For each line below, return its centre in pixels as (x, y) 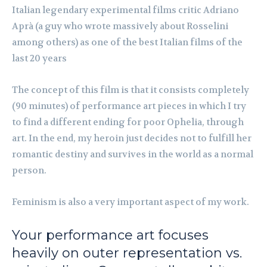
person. (29, 171)
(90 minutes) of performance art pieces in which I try (129, 106)
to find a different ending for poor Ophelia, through (128, 122)
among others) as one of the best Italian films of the (127, 43)
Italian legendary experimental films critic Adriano (125, 10)
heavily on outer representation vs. (127, 253)
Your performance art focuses (110, 235)
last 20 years (39, 59)
